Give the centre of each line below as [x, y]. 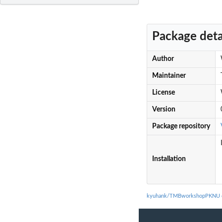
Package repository [181, 127]
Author [163, 59]
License [163, 93]
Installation [169, 159]
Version [164, 110]
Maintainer [169, 76]
